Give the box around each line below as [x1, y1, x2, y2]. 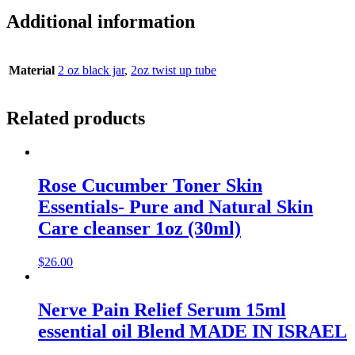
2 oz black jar [58, 63, 124, 77]
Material [9, 63, 55, 77]
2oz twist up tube [131, 63, 216, 77]
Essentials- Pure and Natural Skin [38, 197, 313, 218]
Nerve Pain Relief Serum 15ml [38, 300, 286, 321]
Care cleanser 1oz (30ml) [38, 218, 241, 239]
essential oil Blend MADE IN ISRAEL [38, 321, 347, 342]
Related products [6, 108, 145, 129]
